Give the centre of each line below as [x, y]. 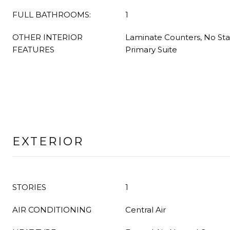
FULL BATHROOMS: [52, 15]
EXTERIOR [48, 141]
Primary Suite [151, 50]
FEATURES [33, 50]
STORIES [29, 187]
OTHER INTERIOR [47, 37]
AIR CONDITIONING [52, 210]
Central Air [146, 210]
